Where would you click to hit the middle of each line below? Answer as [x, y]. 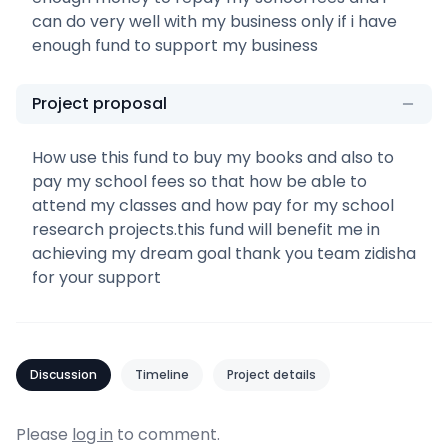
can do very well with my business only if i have [214, 21]
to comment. [166, 434]
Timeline [162, 374]
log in [92, 434]
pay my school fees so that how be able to [199, 181]
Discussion [63, 374]
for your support [96, 277]
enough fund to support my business [175, 45]
